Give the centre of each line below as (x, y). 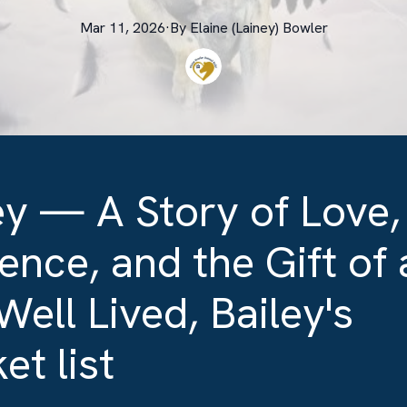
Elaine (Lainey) (234, 28)
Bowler (305, 28)
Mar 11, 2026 (122, 28)
